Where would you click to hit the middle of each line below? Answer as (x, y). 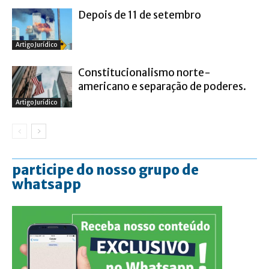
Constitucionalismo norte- (144, 73)
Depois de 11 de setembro (140, 15)
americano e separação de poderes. (162, 86)
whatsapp (47, 184)
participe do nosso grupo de (105, 170)
